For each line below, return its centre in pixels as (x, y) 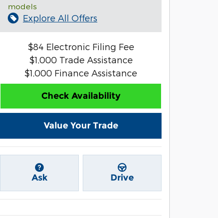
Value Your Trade (81, 126)
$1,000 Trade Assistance (81, 60)
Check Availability (81, 96)
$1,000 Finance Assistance (81, 73)
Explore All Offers (60, 18)
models (22, 6)
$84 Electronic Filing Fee (81, 46)
